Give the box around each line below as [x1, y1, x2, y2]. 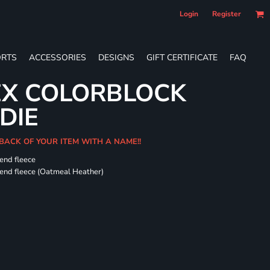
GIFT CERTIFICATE [146, 51, 218, 63]
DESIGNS [98, 51, 134, 63]
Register [212, 9, 241, 19]
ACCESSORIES [29, 51, 86, 63]
